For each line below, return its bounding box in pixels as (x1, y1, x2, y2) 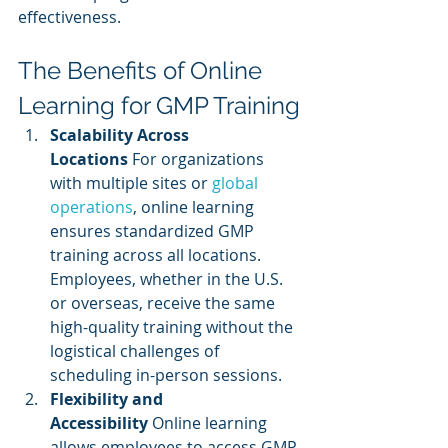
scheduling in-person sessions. (50, 364, 282, 386)
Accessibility (50, 412, 148, 434)
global (208, 172, 262, 194)
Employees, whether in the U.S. (50, 268, 287, 290)
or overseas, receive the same (50, 292, 279, 314)
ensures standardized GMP (50, 220, 258, 242)
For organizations (128, 148, 268, 170)
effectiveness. (18, 6, 121, 28)
